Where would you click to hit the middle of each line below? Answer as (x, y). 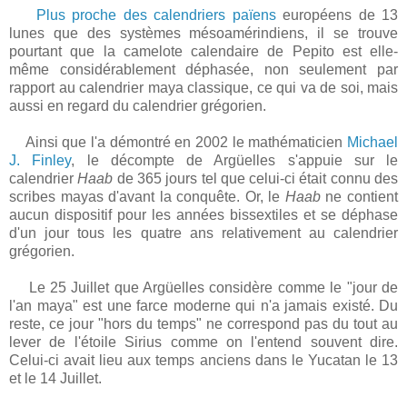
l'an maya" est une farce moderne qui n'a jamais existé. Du (203, 306)
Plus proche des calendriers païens (156, 15)
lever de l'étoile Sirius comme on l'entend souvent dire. (203, 342)
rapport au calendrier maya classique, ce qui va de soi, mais (203, 88)
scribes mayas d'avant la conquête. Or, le (147, 197)
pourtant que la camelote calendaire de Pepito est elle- (203, 52)
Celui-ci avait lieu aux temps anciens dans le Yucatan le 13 (203, 361)
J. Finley (40, 161)
